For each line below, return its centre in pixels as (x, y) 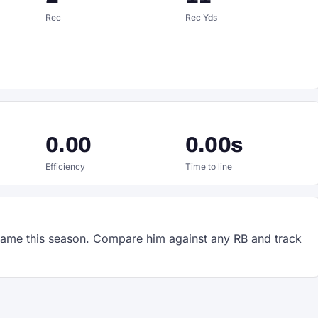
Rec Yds (201, 17)
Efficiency (65, 166)
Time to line (208, 166)
